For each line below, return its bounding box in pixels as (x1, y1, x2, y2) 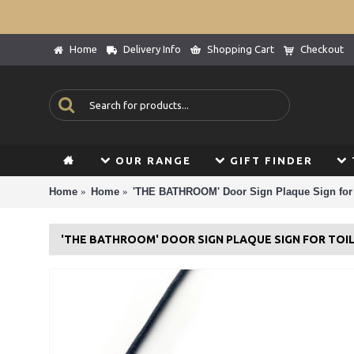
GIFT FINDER (230, 155, 313, 166)
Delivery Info (123, 43, 181, 55)
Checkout (300, 43, 344, 55)
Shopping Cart (207, 43, 274, 55)
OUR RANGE (115, 155, 191, 166)
